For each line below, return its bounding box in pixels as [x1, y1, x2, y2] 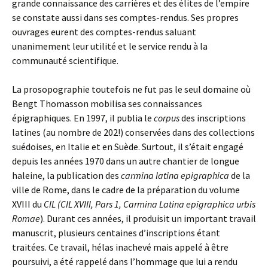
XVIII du [12, 198, 44, 210]
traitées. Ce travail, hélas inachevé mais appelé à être [12, 241, 229, 253]
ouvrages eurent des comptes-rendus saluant [12, 26, 196, 38]
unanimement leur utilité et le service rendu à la [12, 40, 208, 52]
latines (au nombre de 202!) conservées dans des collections [12, 126, 255, 138]
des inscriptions [179, 112, 246, 124]
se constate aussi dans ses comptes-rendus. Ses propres [12, 11, 239, 23]
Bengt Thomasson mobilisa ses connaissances [12, 98, 202, 109]
